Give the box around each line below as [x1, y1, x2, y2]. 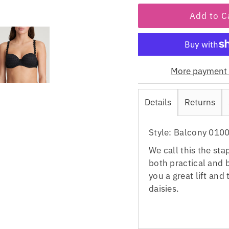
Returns [184, 96, 215, 108]
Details [144, 96, 171, 108]
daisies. [148, 182, 179, 194]
